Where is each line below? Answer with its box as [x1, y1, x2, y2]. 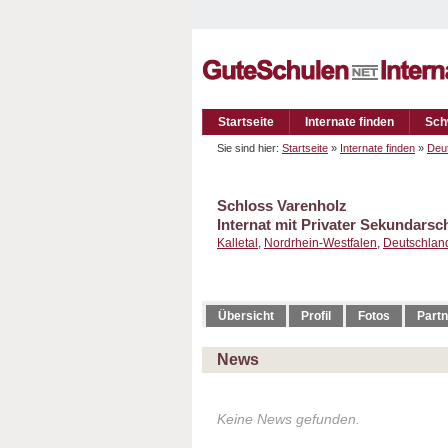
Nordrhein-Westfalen [264, 236, 377, 250]
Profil [301, 309, 331, 323]
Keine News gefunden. [217, 412, 360, 427]
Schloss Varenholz [217, 197, 347, 214]
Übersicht [218, 309, 274, 323]
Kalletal [217, 236, 258, 250]
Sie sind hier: [217, 142, 282, 154]
